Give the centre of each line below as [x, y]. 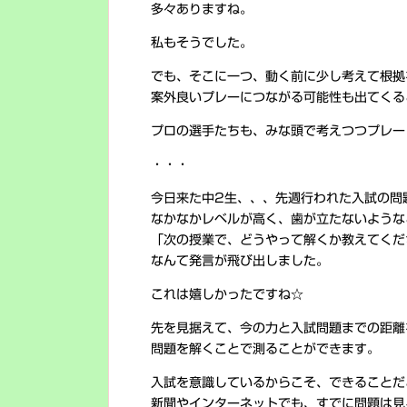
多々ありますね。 [202, 9]
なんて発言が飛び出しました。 [240, 261]
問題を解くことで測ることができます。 [265, 349]
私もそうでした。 [202, 43]
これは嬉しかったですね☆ [227, 294]
